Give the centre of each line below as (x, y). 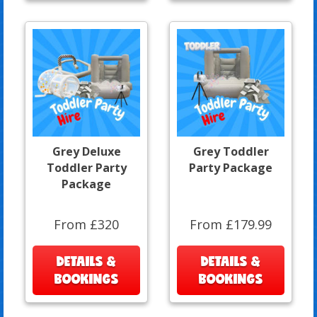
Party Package (231, 167)
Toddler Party (86, 167)
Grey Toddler (231, 151)
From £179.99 (231, 224)
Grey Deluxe (86, 151)
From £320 (86, 224)
